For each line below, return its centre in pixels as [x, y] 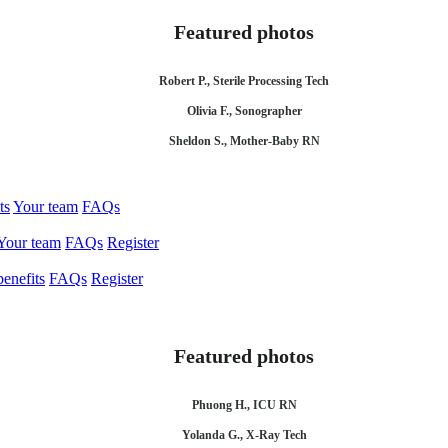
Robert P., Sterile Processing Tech [244, 81]
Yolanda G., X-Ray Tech [244, 435]
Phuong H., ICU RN [244, 405]
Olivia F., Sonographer [244, 111]
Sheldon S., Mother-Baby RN [244, 141]
